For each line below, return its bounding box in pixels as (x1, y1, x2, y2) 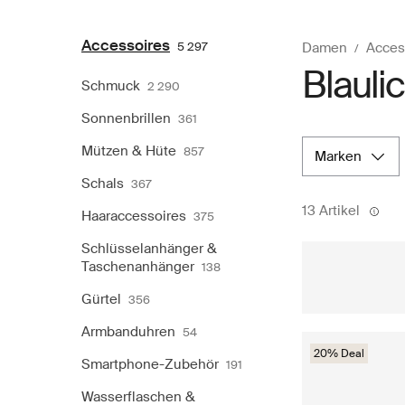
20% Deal (314, 345, 364, 361)
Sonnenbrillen (81, 108, 171, 127)
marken (326, 146, 362, 165)
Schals (81, 174, 124, 193)
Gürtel (81, 289, 121, 308)
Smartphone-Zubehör (81, 354, 219, 373)
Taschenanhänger (81, 257, 194, 276)
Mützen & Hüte (81, 141, 176, 160)
